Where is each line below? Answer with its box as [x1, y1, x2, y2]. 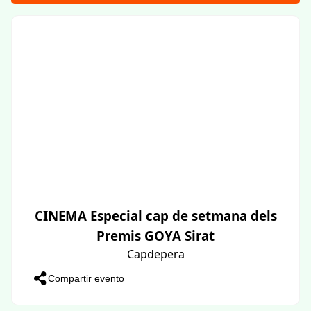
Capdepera [126, 246, 185, 262]
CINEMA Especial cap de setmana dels [34, 206, 277, 224]
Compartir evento [48, 272, 124, 284]
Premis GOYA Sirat [96, 226, 215, 244]
